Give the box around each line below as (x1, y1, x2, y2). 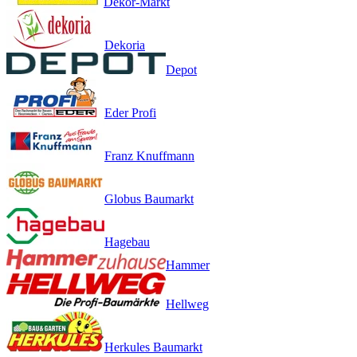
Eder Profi (104, 105, 156, 120)
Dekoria (104, 37, 145, 52)
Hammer (166, 257, 210, 272)
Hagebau (104, 234, 150, 249)
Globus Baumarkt (104, 191, 194, 206)
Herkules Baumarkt (104, 339, 202, 354)
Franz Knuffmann (104, 148, 194, 163)
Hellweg (166, 296, 209, 311)
